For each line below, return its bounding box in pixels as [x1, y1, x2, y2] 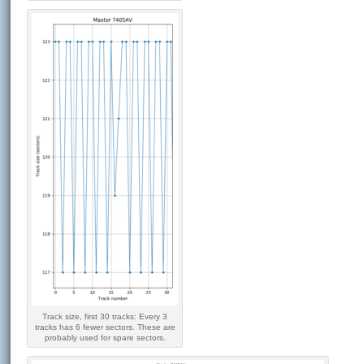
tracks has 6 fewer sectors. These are [34, 323, 175, 331]
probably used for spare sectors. [44, 333, 166, 342]
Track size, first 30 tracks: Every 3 [42, 312, 168, 321]
